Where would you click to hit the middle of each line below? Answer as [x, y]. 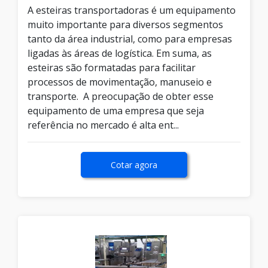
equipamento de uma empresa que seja [116, 111]
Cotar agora [134, 165]
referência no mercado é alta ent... [103, 125]
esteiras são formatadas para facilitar [112, 68]
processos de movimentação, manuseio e [120, 82]
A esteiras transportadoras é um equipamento [132, 10]
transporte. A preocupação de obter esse [121, 97]
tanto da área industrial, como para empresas [130, 39]
